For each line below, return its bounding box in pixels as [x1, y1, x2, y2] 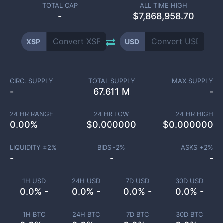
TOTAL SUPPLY [88, 77, 135, 85]
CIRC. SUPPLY [10, 77, 53, 85]
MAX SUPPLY [172, 77, 214, 85]
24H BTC [72, 210, 100, 218]
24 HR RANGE [9, 110, 53, 118]
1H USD [22, 177, 46, 185]
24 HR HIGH [176, 110, 213, 118]
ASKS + [181, 143, 204, 151]
